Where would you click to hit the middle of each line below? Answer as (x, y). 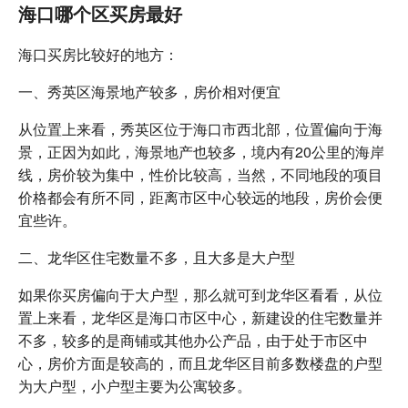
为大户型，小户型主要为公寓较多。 (135, 385)
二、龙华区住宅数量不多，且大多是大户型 (157, 257)
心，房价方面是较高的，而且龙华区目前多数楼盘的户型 (200, 362)
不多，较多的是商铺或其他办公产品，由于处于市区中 (193, 340)
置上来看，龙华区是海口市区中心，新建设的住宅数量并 (200, 317)
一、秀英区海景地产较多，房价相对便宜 (149, 91)
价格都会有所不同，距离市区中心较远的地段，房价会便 (200, 197)
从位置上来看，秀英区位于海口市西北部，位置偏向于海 (200, 128)
